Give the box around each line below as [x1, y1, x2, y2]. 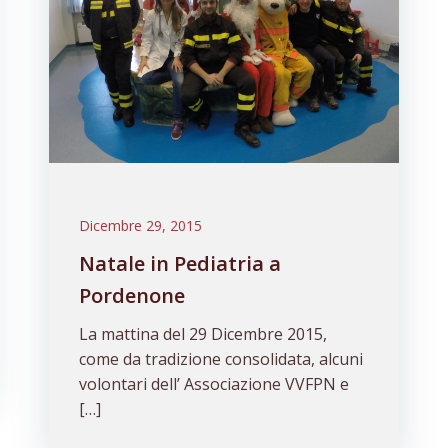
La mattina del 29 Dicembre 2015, [78, 323, 327, 345]
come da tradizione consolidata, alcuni [78, 348, 363, 370]
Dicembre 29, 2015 [78, 216, 202, 235]
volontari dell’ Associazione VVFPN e [78, 373, 349, 395]
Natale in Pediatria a [78, 250, 281, 277]
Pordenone [78, 282, 185, 309]
